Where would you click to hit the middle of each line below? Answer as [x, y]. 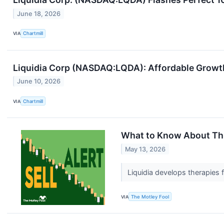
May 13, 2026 [145, 149]
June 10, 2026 [39, 81]
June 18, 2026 [39, 13]
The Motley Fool [150, 196]
